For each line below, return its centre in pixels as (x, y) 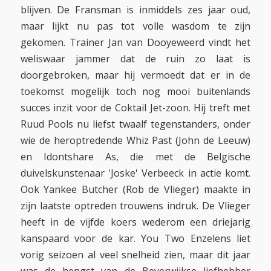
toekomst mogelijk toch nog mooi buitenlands (135, 92)
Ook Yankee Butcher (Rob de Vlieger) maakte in (135, 190)
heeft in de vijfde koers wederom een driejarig (135, 222)
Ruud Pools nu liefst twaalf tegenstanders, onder (135, 124)
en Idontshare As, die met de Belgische (135, 157)
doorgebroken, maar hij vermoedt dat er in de (135, 75)
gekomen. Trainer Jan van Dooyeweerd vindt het (135, 43)
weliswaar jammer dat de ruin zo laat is (135, 59)
